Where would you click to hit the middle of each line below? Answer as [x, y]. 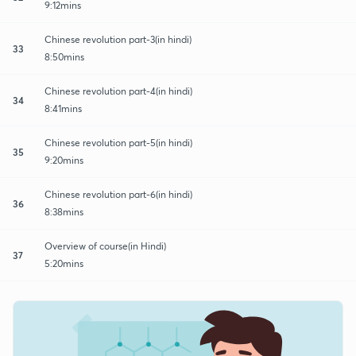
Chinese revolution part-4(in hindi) [118, 91]
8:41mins [63, 108]
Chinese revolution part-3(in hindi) [118, 39]
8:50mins [64, 56]
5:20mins [64, 263]
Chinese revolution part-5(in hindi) [118, 142]
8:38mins [64, 211]
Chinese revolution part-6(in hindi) [118, 194]
